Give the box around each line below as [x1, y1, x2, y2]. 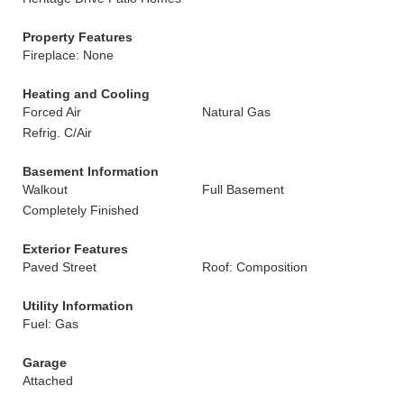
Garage [23, 355, 67, 370]
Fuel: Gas [23, 317, 78, 331]
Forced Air [23, 105, 81, 119]
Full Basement [202, 182, 284, 197]
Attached [23, 373, 73, 388]
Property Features [23, 30, 133, 44]
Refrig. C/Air [23, 125, 92, 140]
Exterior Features [23, 242, 128, 256]
